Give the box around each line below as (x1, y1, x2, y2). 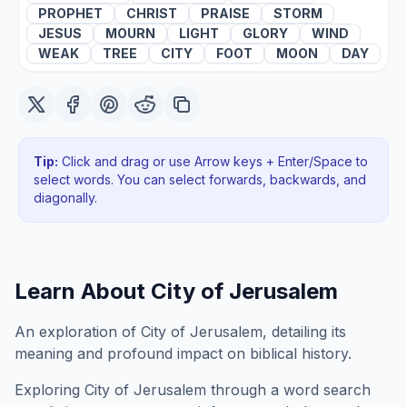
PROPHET (38, 5, 103, 21)
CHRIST (126, 5, 177, 21)
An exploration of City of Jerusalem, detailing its (15, 323, 346, 341)
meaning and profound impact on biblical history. (15, 344, 352, 362)
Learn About (15, 278, 151, 304)
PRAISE (201, 5, 250, 21)
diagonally (34, 190, 94, 205)
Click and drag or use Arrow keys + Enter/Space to (58, 154, 368, 169)
